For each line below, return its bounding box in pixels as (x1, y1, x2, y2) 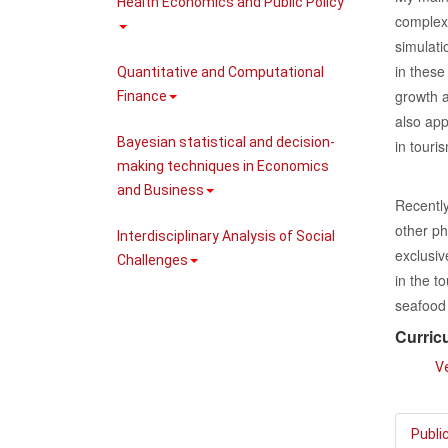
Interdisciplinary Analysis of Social (117, 228, 335, 244)
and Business (117, 182, 204, 198)
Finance (117, 88, 167, 104)
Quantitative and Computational (117, 64, 324, 80)
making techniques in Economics (117, 158, 329, 174)
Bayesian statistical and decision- (117, 134, 335, 150)
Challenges (117, 252, 188, 268)
